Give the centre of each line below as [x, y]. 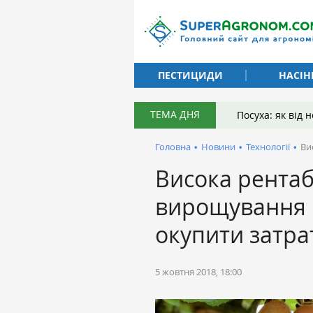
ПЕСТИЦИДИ [190, 75]
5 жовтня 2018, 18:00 [198, 272]
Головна [173, 147]
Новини [218, 147]
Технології [268, 147]
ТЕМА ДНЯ [175, 114]
